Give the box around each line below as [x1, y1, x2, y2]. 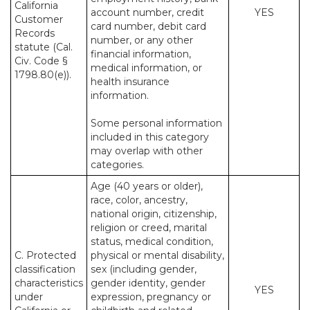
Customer [15, 13, 63, 26]
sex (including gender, [91, 263, 197, 275]
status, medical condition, [91, 235, 213, 248]
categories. [91, 158, 144, 171]
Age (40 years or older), [91, 180, 203, 192]
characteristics [15, 277, 83, 289]
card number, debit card [91, 20, 206, 33]
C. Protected [15, 249, 76, 262]
